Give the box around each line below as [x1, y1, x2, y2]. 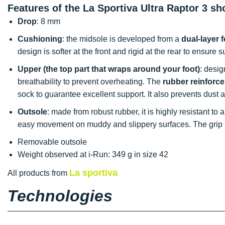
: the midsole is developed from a [62, 34, 181, 43]
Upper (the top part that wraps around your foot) [18, 64, 200, 73]
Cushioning [18, 34, 62, 43]
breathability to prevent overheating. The [18, 77, 163, 86]
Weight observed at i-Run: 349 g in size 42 [18, 150, 168, 159]
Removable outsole [18, 137, 89, 146]
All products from [8, 168, 69, 177]
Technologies [8, 186, 113, 205]
